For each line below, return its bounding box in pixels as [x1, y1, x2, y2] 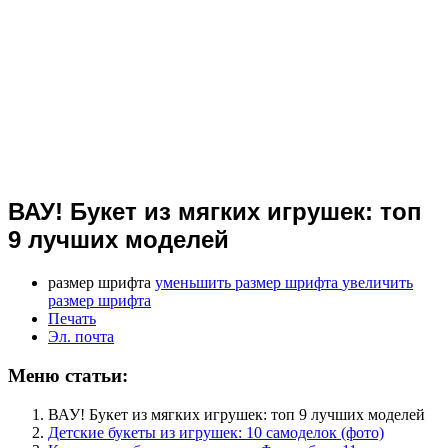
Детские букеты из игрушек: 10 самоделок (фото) [48, 423, 384, 441]
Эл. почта [48, 328, 114, 346]
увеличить [342, 274, 413, 292]
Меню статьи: [8, 364, 128, 386]
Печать [48, 310, 96, 328]
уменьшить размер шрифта [155, 274, 338, 292]
